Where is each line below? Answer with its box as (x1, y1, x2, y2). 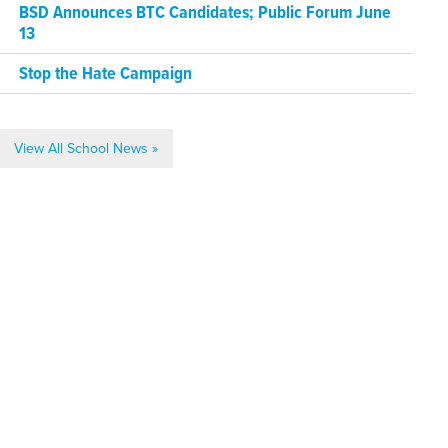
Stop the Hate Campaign (19, 63, 193, 86)
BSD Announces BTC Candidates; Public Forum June (19, 2, 392, 25)
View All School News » (14, 140, 159, 157)
